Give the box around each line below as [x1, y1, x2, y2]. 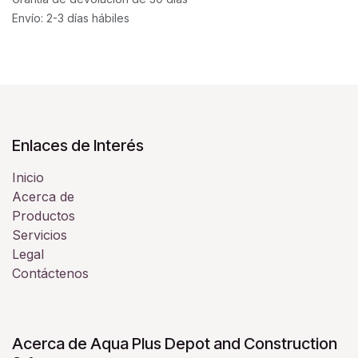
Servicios [12, 227, 67, 244]
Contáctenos [12, 265, 89, 282]
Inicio [12, 169, 44, 186]
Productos [12, 208, 75, 225]
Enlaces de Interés [12, 136, 144, 156]
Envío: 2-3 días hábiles [12, 10, 129, 25]
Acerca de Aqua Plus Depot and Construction [12, 334, 337, 354]
